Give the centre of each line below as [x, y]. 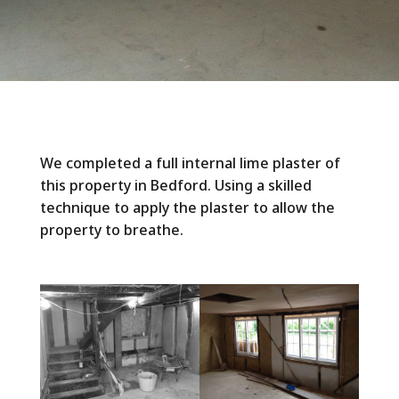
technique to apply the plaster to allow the [187, 208]
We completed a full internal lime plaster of [190, 163]
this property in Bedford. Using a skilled [175, 185]
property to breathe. [111, 230]
